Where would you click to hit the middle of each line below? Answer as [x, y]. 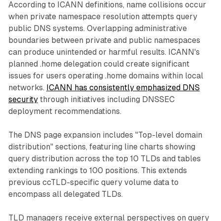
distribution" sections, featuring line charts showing [102, 147]
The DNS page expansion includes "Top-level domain [105, 135]
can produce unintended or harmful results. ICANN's [104, 52]
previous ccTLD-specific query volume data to [93, 182]
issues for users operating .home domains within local [106, 75]
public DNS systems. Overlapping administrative [97, 28]
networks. [27, 87]
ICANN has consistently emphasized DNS [123, 87]
